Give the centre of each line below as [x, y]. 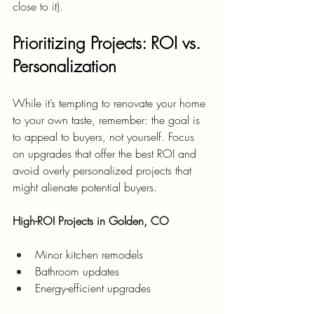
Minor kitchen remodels [89, 255]
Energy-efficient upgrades [93, 288]
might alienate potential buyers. [85, 187]
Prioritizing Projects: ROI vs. [109, 43]
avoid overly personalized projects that [104, 171]
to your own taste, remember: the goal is [108, 120]
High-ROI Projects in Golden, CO [91, 221]
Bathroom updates [77, 272]
